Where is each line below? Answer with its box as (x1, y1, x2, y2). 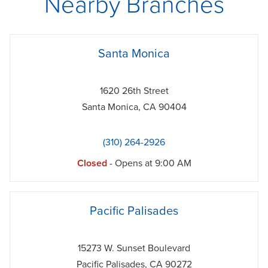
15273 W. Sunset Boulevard (78, 242, 190, 255)
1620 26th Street (99, 85, 169, 98)
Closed (77, 157, 107, 170)
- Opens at (106, 157, 153, 170)
